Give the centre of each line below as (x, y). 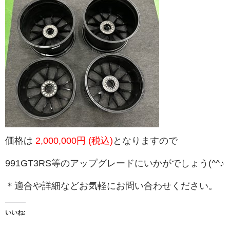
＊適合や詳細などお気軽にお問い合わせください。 (111, 186)
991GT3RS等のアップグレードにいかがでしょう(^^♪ (115, 163)
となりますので (145, 140)
